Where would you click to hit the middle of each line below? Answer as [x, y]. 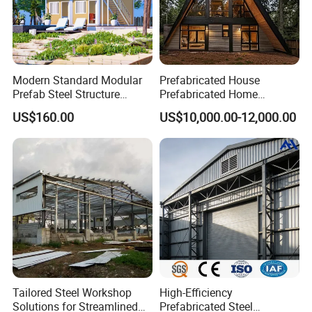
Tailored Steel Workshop [72, 293]
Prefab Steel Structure [67, 94]
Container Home [199, 108]
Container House [54, 108]
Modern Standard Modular [78, 80]
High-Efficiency [196, 293]
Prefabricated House [209, 80]
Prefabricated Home [208, 94]
